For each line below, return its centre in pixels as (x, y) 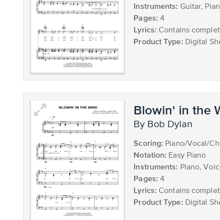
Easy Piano (186, 155)
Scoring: (149, 143)
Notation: (150, 154)
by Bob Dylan (166, 124)
